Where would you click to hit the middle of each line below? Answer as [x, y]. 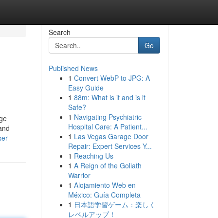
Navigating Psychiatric [108, 117]
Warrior [79, 175]
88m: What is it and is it [109, 97]
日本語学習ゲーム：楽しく [115, 204]
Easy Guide [86, 88]
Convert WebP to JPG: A [112, 78]
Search [59, 32]
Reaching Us [93, 156]
